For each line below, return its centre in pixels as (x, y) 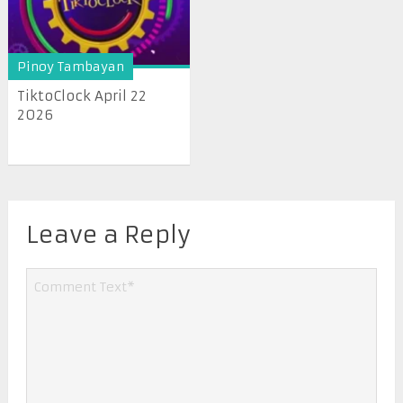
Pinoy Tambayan (70, 67)
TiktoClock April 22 (81, 96)
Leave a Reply (108, 234)
